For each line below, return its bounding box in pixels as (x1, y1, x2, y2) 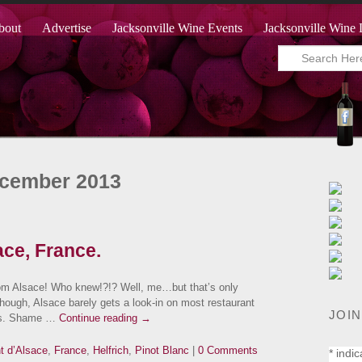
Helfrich (93, 344, 128, 357)
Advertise (42, 21, 91, 35)
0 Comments (198, 344, 258, 357)
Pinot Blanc (135, 344, 189, 357)
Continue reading (59, 312, 141, 324)
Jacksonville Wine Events (112, 21, 242, 35)
